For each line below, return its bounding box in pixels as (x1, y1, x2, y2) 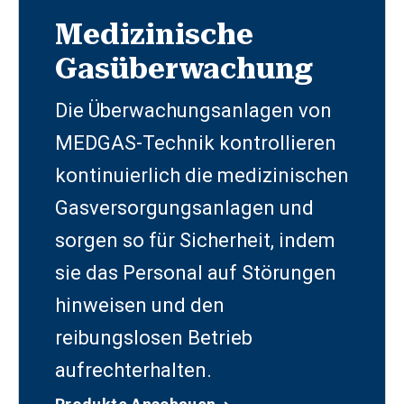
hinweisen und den (55, 293, 225, 317)
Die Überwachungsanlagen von (55, 98, 332, 122)
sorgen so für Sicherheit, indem (55, 228, 335, 252)
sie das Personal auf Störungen (55, 261, 336, 284)
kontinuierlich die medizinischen (55, 163, 349, 187)
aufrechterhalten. (55, 358, 212, 381)
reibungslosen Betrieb (55, 326, 252, 349)
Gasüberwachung (55, 50, 313, 86)
